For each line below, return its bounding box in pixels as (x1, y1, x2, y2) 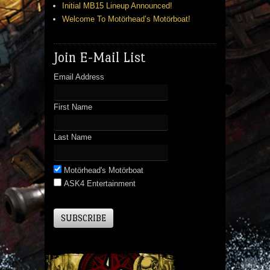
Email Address (54, 72, 104, 82)
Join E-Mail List (54, 49, 146, 66)
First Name (54, 102, 92, 112)
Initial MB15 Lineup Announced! (62, 1, 172, 11)
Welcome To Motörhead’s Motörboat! (62, 14, 190, 24)
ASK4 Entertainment (61, 179, 136, 189)
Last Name (54, 133, 92, 142)
